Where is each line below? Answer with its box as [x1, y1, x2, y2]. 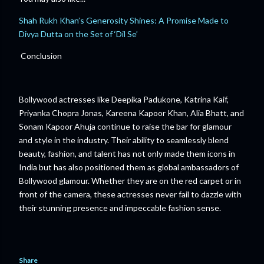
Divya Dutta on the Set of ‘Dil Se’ [19, 29, 138, 39]
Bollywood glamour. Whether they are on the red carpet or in [19, 176, 241, 186]
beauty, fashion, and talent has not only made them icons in [19, 148, 235, 159]
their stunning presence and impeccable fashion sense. [19, 203, 221, 213]
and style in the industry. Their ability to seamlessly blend [19, 135, 229, 145]
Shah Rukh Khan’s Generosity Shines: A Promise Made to [19, 15, 229, 25]
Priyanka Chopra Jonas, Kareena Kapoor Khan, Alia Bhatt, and [19, 108, 244, 118]
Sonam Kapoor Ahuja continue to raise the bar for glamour [19, 121, 232, 131]
